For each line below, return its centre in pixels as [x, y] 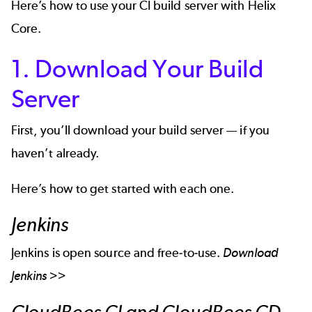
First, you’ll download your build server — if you [140, 130]
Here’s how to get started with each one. [123, 189]
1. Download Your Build [137, 68]
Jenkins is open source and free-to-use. [117, 253]
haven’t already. [55, 153]
